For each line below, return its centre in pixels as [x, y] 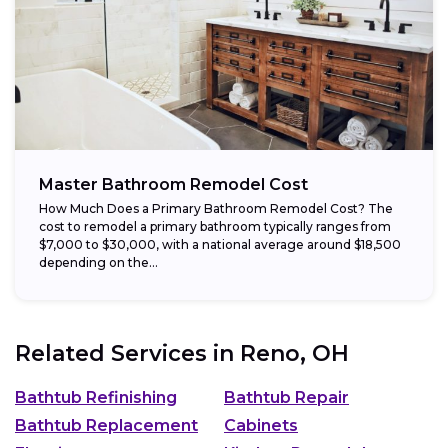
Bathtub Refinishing [96, 398]
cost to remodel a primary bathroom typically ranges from [215, 226]
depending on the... [98, 262]
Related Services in [127, 353]
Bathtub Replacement [106, 426]
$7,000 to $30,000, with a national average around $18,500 [220, 244]
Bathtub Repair [286, 398]
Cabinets [261, 426]
